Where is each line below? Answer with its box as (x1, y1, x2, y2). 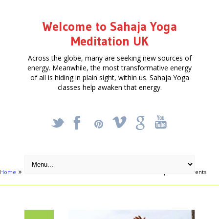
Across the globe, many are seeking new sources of (27, 53, 192, 63)
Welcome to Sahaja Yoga (42, 18, 177, 34)
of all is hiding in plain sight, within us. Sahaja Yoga (30, 72, 189, 82)
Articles (25, 168, 45, 175)
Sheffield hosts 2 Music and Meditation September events (56, 168, 206, 175)
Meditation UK (70, 33, 149, 49)
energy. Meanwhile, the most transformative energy (27, 63, 192, 72)
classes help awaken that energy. (57, 82, 162, 92)
